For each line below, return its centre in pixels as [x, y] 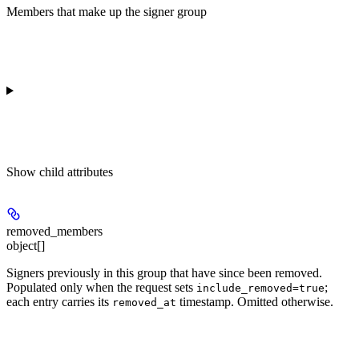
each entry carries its [59, 301]
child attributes [76, 171]
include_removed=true [260, 288]
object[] [26, 245]
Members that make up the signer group [107, 11]
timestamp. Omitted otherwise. [255, 301]
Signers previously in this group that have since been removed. [164, 272]
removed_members [54, 231]
